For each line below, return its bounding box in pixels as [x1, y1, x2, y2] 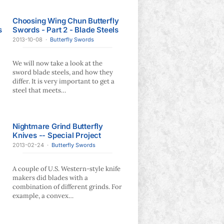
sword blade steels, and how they [12, 68, 113, 76]
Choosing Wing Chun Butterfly [12, 16, 119, 25]
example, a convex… [12, 191, 73, 200]
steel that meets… [12, 86, 66, 94]
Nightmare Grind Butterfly [12, 121, 103, 131]
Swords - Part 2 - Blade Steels [12, 25, 119, 34]
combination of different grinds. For [12, 182, 122, 191]
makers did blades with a [12, 173, 88, 182]
